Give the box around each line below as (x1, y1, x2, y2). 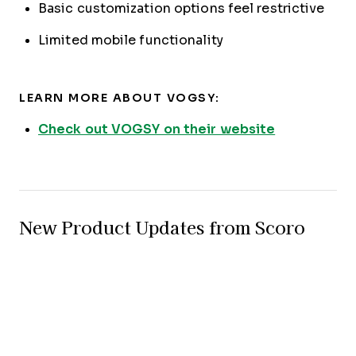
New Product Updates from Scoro (19, 216, 305, 239)
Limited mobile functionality (38, 33, 223, 47)
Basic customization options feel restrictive (38, 2, 325, 15)
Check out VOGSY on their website (38, 122, 276, 136)
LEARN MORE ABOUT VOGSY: (19, 91, 220, 104)
